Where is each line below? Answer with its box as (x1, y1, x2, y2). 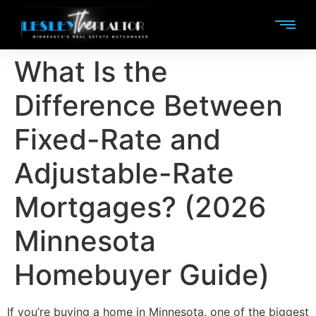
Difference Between (14, 87, 283, 123)
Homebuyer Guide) (14, 257, 269, 292)
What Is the (14, 54, 168, 89)
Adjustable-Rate (14, 155, 234, 190)
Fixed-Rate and (14, 121, 221, 157)
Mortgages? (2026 (14, 189, 266, 224)
